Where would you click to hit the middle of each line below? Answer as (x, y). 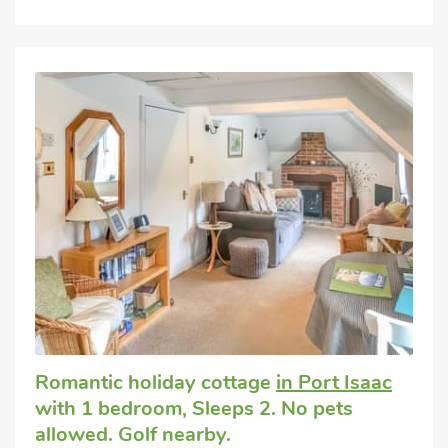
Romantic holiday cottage (155, 382)
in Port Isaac (334, 382)
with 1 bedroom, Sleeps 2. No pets (194, 408)
